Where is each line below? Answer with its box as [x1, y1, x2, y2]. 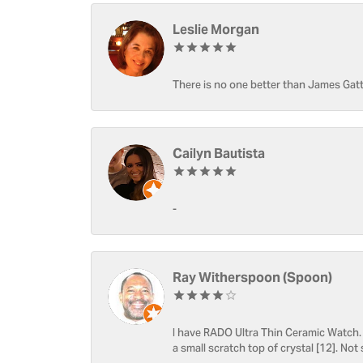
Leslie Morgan [173, 21, 259, 38]
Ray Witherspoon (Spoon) [173, 269, 332, 286]
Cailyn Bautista [173, 145, 265, 162]
